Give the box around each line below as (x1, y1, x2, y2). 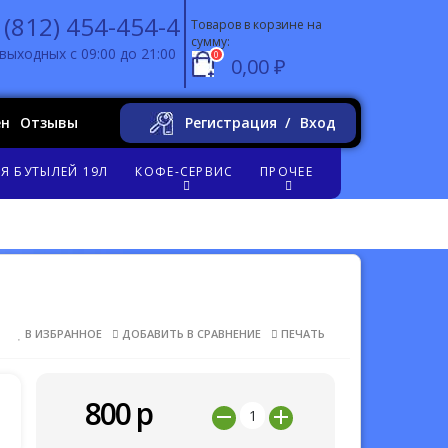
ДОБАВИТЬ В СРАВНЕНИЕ (118, 326, 261, 341)
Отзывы (20, 113, 78, 132)
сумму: (191, 33, 230, 50)
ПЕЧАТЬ (277, 326, 325, 341)
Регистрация (185, 113, 277, 132)
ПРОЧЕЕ (260, 163, 313, 180)
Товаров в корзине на (191, 16, 322, 33)
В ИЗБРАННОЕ (21, 326, 102, 341)
